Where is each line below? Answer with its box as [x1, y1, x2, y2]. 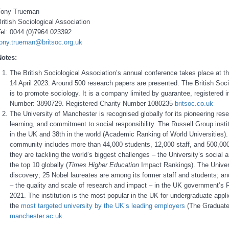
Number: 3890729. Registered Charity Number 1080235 [9, 100, 175, 108]
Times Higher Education [67, 161, 139, 169]
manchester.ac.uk [9, 212, 62, 220]
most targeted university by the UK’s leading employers [20, 202, 185, 210]
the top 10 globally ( [9, 161, 68, 169]
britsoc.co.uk [174, 100, 213, 108]
